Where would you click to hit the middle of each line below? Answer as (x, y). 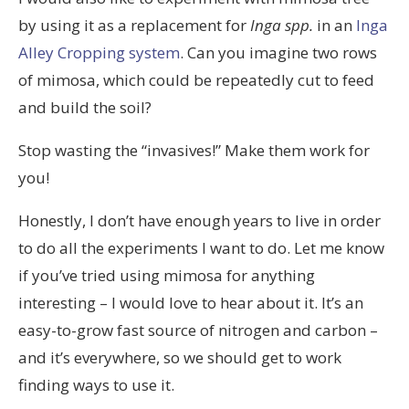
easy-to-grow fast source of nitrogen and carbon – (198, 330)
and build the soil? (85, 107)
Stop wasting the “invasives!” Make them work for (194, 150)
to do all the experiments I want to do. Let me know (201, 247)
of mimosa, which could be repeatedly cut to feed (196, 79)
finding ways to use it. (96, 384)
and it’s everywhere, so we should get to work (180, 357)
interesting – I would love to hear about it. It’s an (191, 302)
